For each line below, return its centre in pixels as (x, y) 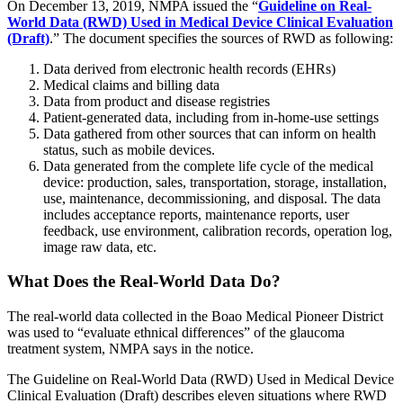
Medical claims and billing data (131, 85)
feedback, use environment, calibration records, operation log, (218, 230)
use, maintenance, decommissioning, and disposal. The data (212, 198)
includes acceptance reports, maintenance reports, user (196, 214)
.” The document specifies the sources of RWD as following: (221, 38)
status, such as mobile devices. (129, 149)
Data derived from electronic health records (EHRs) (189, 68)
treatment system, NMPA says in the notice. (130, 349)
